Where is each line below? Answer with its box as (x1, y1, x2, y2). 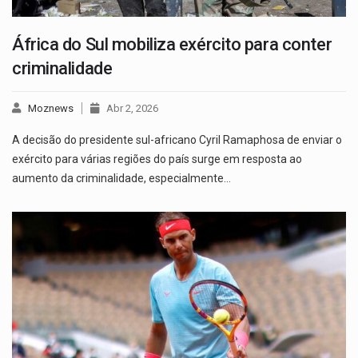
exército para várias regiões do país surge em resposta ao (12, 152, 302, 165)
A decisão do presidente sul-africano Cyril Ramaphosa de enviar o (12, 133, 342, 146)
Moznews (28, 101, 74, 114)
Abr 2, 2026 (106, 101, 158, 114)
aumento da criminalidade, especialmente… (12, 171, 231, 185)
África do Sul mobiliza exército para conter (12, 34, 332, 54)
